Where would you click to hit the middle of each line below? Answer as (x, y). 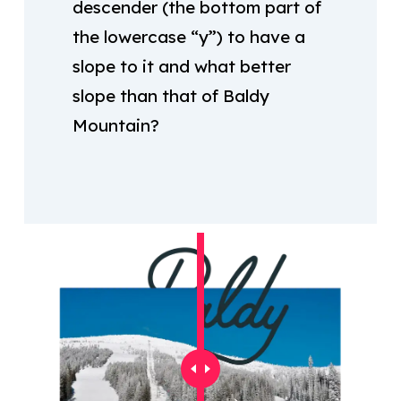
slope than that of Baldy (171, 95)
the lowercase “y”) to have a (188, 36)
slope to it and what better (181, 66)
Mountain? (115, 125)
